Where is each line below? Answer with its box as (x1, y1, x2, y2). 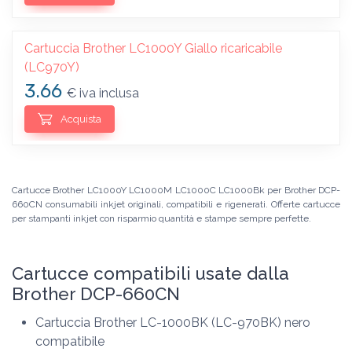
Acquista (58, 113, 101, 126)
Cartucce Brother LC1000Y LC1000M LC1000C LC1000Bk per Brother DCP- (12, 184, 340, 196)
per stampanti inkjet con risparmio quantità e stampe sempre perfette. (12, 212, 311, 224)
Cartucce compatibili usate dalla (12, 262, 289, 284)
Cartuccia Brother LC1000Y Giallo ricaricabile (24, 41, 282, 57)
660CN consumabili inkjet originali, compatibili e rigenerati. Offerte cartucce (12, 198, 340, 210)
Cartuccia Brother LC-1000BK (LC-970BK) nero (35, 314, 310, 330)
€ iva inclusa (67, 86, 139, 101)
